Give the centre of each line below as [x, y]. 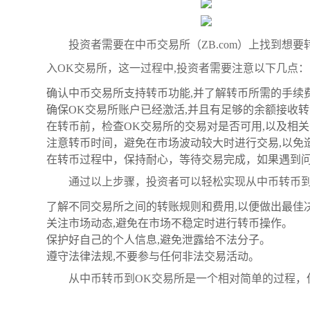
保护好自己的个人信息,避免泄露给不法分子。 [158, 240]
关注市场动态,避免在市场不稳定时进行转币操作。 [170, 223]
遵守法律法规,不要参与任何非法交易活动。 [153, 256]
